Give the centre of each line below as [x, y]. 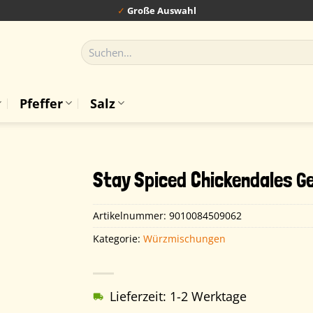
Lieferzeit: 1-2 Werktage [179, 297]
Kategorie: [118, 238]
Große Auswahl [161, 10]
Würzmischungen [185, 238]
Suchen [97, 46]
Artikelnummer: [131, 215]
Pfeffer [41, 103]
